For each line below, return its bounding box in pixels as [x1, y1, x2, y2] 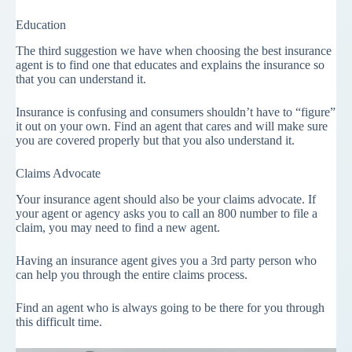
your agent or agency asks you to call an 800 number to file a [16, 206, 317, 220]
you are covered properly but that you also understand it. [16, 133, 295, 147]
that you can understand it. [16, 71, 146, 86]
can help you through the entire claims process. [16, 267, 247, 281]
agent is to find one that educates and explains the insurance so [16, 57, 324, 71]
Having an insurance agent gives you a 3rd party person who [16, 253, 317, 267]
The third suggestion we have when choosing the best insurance [16, 43, 332, 57]
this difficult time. [16, 314, 102, 328]
